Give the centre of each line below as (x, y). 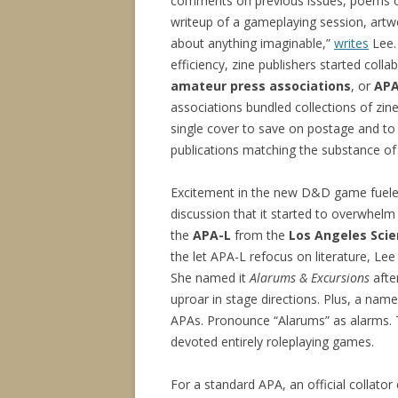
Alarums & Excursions (310, 278)
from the (260, 235)
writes (351, 43)
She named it (210, 278)
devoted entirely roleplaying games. (272, 342)
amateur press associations (261, 86)
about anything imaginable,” (252, 43)
